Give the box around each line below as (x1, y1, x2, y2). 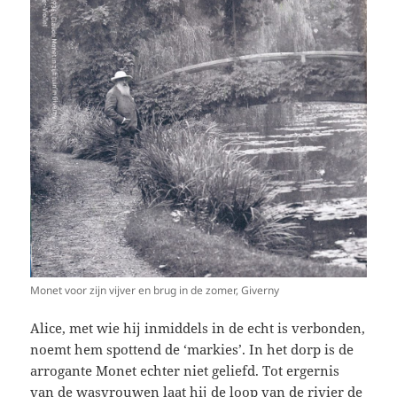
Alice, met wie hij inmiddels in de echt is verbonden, (30, 318, 366, 337)
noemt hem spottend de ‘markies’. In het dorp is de (30, 339, 354, 358)
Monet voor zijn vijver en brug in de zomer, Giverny (30, 282, 280, 298)
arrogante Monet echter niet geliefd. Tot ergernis (30, 361, 340, 379)
